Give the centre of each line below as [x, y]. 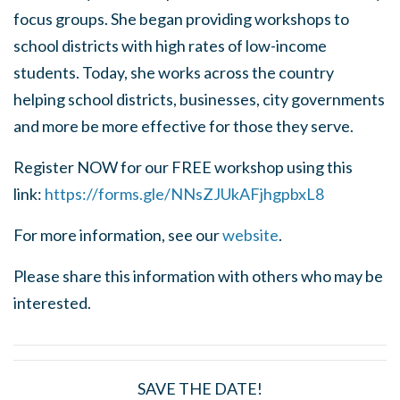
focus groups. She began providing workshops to [181, 19]
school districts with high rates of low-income [170, 46]
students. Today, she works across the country [174, 73]
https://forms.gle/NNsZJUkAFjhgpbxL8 [184, 194]
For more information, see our [118, 235]
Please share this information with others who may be [198, 276]
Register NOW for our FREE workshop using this [183, 167]
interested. [52, 303]
